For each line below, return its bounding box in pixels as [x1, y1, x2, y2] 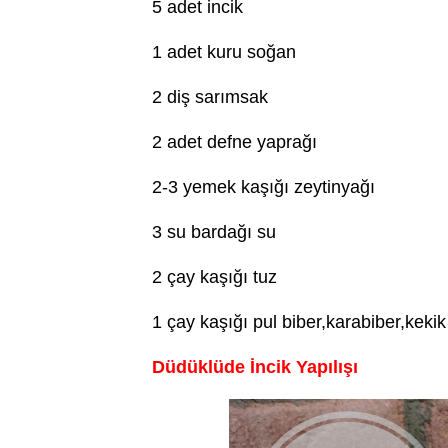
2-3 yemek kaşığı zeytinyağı [152, 177, 375, 197]
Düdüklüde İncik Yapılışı [152, 357, 358, 377]
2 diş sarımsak [152, 87, 268, 107]
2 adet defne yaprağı [152, 132, 317, 152]
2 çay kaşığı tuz [152, 267, 277, 287]
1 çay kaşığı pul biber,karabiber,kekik [152, 312, 446, 332]
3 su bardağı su [152, 222, 276, 242]
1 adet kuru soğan [152, 42, 296, 62]
